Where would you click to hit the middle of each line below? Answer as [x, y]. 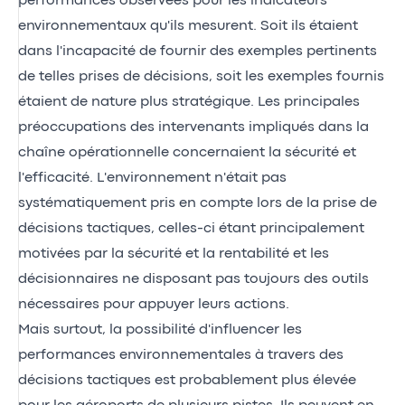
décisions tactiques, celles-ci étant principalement [191, 228]
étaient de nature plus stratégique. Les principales [189, 102]
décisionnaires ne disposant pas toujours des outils [193, 279]
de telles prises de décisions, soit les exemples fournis [201, 76]
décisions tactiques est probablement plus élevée [187, 380]
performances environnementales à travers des [181, 355]
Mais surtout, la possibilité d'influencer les [160, 330]
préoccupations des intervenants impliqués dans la [193, 127]
